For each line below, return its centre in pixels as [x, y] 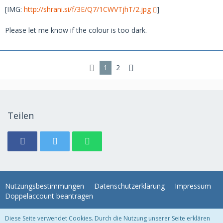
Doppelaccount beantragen [49, 196]
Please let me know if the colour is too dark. [76, 30]
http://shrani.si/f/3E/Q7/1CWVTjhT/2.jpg [87, 9]
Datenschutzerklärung [129, 186]
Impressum [193, 186]
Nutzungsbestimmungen [45, 186]
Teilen [21, 115]
